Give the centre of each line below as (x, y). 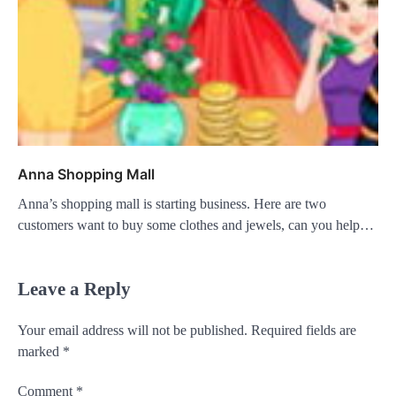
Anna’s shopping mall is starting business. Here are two (172, 203)
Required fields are (304, 330)
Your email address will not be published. (133, 330)
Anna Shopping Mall (86, 174)
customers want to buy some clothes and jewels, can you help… (196, 225)
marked (40, 351)
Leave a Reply (74, 288)
